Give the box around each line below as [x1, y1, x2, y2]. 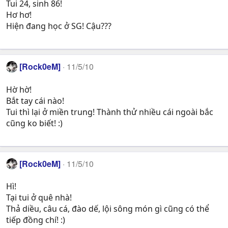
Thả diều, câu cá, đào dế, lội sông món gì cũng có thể [6, 203, 209, 215]
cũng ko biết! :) [6, 117, 63, 129]
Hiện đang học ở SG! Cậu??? [6, 20, 111, 32]
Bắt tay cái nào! [6, 95, 64, 106]
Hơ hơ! [6, 9, 32, 21]
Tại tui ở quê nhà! [6, 192, 72, 204]
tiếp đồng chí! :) [6, 214, 65, 226]
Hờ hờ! [6, 83, 32, 95]
